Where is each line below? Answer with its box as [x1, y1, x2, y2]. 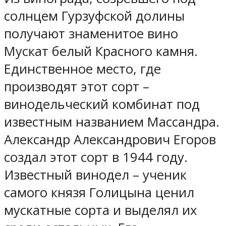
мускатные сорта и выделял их [4, 201, 197, 219]
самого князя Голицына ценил [4, 184, 194, 202]
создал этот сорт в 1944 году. [4, 148, 188, 166]
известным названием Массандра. [4, 113, 219, 131]
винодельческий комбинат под [4, 95, 200, 114]
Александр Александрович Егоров [4, 131, 216, 149]
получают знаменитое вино [4, 25, 178, 43]
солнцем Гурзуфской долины [4, 7, 185, 25]
